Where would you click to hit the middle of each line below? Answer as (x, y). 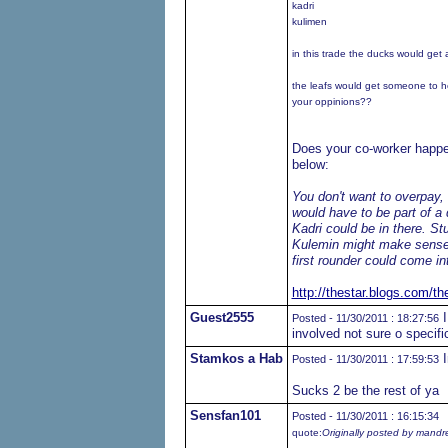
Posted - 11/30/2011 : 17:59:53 (365, 359)
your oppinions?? (331, 101)
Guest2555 (221, 317)
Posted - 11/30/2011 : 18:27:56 (365, 318)
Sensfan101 (225, 415)
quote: (306, 432)
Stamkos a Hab (236, 358)
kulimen (309, 21)
